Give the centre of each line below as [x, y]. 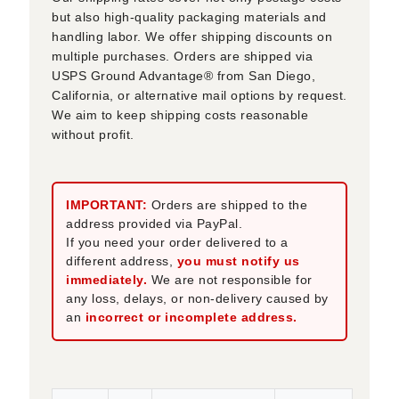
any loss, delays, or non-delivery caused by [197, 299]
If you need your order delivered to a [177, 243]
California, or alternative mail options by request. [199, 96]
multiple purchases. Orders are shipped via [183, 57]
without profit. [93, 135]
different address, [122, 261]
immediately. [109, 280]
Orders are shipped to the [228, 205]
